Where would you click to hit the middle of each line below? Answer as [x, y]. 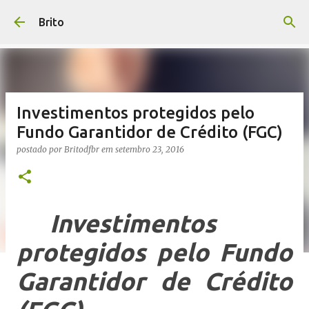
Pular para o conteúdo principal [154, 17]
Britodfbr [82, 149]
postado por [40, 149]
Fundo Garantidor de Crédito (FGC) [150, 132]
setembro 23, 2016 [150, 149]
